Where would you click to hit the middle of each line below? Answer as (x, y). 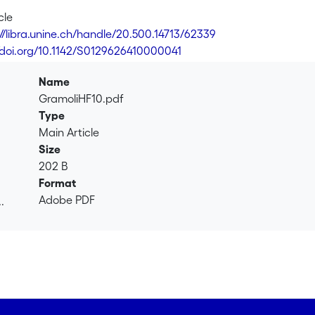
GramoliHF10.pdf (82, 98)
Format (58, 183)
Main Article (69, 132)
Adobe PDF (67, 200)
